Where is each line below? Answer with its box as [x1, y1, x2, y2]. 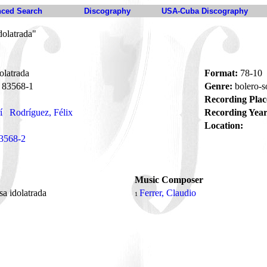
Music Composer [135, 175, 203, 185]
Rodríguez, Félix [10, 107, 73, 117]
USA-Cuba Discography [162, 7, 248, 15]
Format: [204, 68, 238, 78]
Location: [204, 120, 243, 131]
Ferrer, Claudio [139, 188, 196, 198]
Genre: [204, 81, 232, 91]
